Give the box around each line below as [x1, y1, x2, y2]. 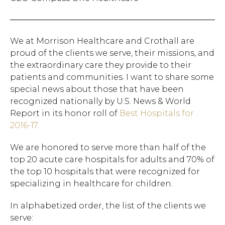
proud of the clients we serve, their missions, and [10, 48, 214, 58]
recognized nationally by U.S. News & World [10, 96, 191, 106]
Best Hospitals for [120, 108, 194, 118]
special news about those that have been [10, 84, 184, 94]
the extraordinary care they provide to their [10, 60, 191, 70]
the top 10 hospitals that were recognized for [10, 167, 200, 176]
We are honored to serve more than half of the [10, 143, 206, 152]
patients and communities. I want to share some [10, 72, 214, 82]
